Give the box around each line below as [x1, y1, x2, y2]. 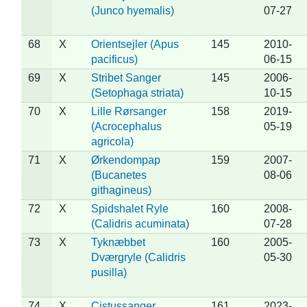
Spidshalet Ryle [90, 202, 169, 214]
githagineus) [90, 184, 151, 196]
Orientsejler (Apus [90, 38, 179, 50]
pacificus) [90, 53, 138, 65]
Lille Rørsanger [90, 105, 167, 117]
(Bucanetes [90, 169, 147, 181]
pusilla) [90, 266, 127, 278]
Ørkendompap [90, 153, 160, 166]
